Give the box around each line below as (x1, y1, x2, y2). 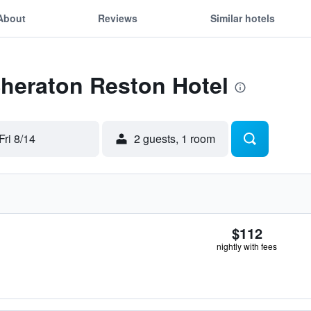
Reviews (98, 10, 138, 25)
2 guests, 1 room (134, 131, 215, 146)
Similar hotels (210, 10, 275, 25)
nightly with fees (217, 240, 277, 252)
